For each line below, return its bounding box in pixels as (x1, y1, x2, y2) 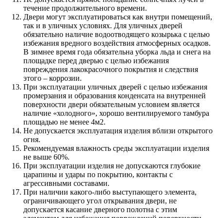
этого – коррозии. (23, 74, 82, 83)
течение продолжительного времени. (23, 4, 147, 13)
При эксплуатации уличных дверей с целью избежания (23, 83, 207, 91)
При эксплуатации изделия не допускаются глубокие (23, 162, 200, 170)
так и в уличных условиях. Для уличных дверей (23, 21, 182, 30)
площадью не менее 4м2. (23, 118, 106, 127)
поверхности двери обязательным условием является (23, 100, 200, 109)
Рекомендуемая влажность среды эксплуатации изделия (23, 144, 209, 153)
